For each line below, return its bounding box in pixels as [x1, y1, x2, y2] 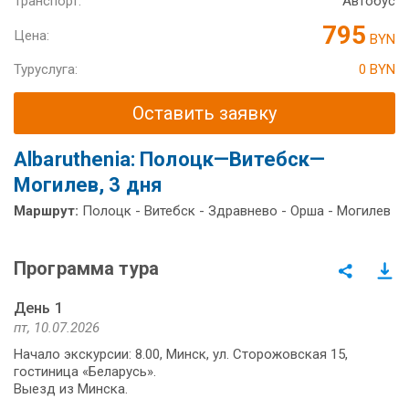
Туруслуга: [14, 61, 78, 79]
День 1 [14, 299, 63, 317]
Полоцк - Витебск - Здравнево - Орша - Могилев [79, 202, 391, 219]
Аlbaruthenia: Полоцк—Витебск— [14, 147, 326, 171]
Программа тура [14, 257, 159, 279]
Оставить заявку [132, 102, 277, 125]
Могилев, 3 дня [14, 173, 163, 196]
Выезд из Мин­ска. [14, 380, 128, 397]
